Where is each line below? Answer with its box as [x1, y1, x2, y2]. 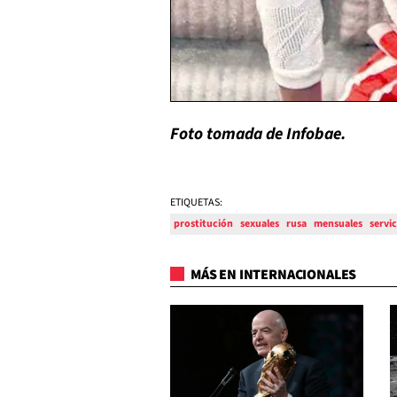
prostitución [174, 216, 233, 232]
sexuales [240, 216, 279, 232]
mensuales [314, 216, 362, 232]
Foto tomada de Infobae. [170, 122, 350, 147]
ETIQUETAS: [170, 195, 222, 211]
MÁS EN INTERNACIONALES [188, 265, 357, 285]
